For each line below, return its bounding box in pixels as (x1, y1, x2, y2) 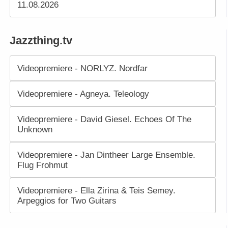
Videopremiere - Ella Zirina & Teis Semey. (17, 185, 176, 195)
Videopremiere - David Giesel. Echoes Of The (17, 113, 191, 124)
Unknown (17, 124, 52, 134)
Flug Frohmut (17, 159, 68, 170)
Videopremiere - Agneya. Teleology (17, 88, 149, 99)
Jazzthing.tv (9, 34, 72, 47)
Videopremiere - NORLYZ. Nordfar (17, 63, 148, 73)
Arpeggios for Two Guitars (17, 195, 117, 206)
